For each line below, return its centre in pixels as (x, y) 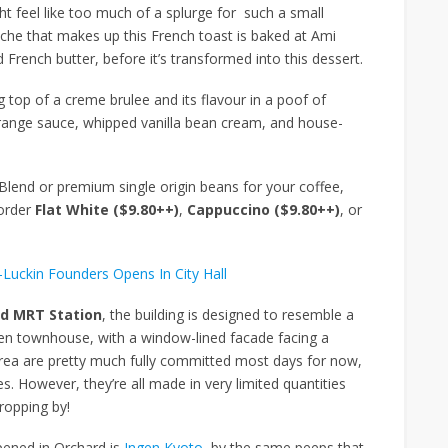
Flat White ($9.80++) (107, 209)
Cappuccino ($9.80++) (263, 209)
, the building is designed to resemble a (228, 314)
